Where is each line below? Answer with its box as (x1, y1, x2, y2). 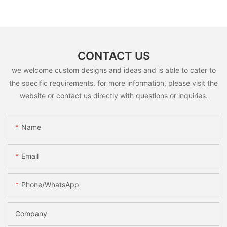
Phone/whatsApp (21, 180, 79, 190)
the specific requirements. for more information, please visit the (9, 78, 218, 87)
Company (15, 209, 47, 218)
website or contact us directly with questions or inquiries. (19, 91, 208, 100)
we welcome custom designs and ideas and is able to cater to (11, 65, 216, 74)
